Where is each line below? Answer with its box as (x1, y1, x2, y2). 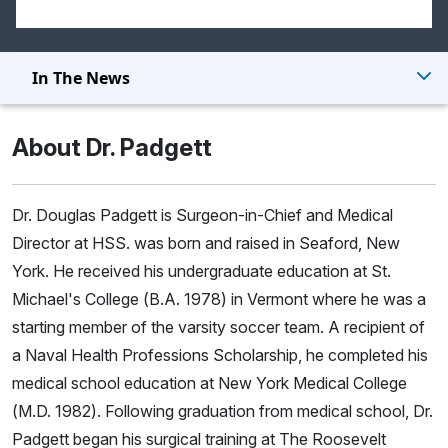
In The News (32, 66, 130, 89)
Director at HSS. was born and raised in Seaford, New (12, 232, 400, 253)
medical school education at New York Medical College (12, 372, 407, 393)
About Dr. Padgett (12, 132, 212, 162)
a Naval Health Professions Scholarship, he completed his (12, 344, 428, 365)
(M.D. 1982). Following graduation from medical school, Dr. (12, 400, 433, 421)
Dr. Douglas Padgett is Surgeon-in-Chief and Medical (12, 204, 393, 225)
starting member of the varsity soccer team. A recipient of (12, 316, 425, 337)
